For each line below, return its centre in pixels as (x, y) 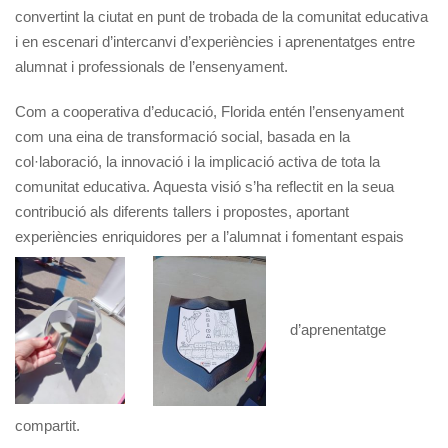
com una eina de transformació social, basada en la (182, 136)
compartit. (47, 425)
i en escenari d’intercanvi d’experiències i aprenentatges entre (215, 41)
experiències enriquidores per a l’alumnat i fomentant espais (209, 236)
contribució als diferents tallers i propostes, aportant (182, 211)
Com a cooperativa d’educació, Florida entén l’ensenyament (209, 111)
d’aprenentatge (338, 329)
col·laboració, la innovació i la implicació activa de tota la (197, 161)
